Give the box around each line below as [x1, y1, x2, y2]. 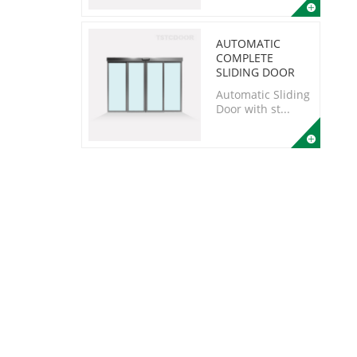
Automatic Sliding [216, 87, 310, 102]
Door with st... [216, 101, 290, 116]
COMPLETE [216, 50, 273, 65]
